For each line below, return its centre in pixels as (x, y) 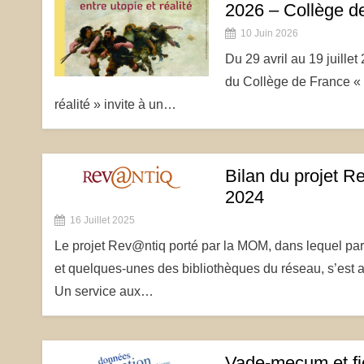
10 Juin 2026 (269, 33)
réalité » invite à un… (115, 104)
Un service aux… (104, 291)
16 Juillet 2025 (102, 220)
